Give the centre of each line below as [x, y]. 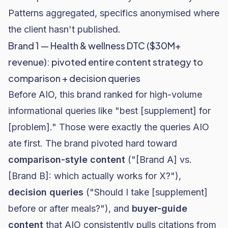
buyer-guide [160, 208]
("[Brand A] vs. [159, 160]
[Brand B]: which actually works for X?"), [95, 176]
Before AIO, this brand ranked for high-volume [105, 94]
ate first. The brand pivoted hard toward [93, 143]
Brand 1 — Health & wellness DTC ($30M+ [94, 46]
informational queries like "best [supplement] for [109, 111]
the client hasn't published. [64, 29]
